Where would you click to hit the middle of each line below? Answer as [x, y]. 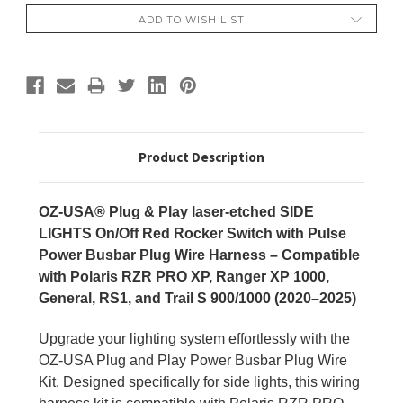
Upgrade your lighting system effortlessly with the [194, 339]
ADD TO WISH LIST [191, 20]
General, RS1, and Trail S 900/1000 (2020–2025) [197, 299]
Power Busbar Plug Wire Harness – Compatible [199, 255]
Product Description [201, 157]
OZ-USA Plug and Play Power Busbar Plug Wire [193, 361]
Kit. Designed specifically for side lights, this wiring [199, 382]
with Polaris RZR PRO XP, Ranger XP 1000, [184, 277]
